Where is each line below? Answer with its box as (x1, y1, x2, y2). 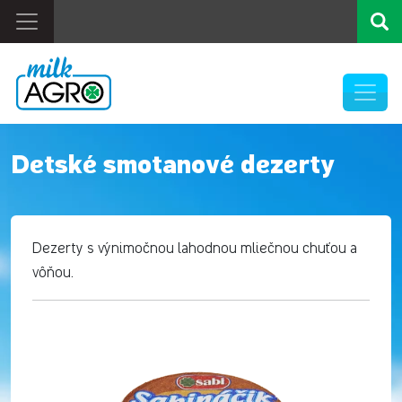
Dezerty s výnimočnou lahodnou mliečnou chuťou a (32, 241, 357, 257)
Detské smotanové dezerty (11, 153, 335, 179)
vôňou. (32, 266, 74, 281)
